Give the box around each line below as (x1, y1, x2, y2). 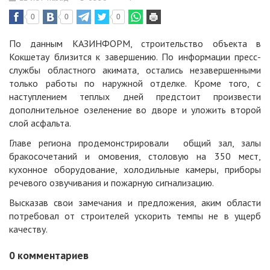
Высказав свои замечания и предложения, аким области (9, 196, 261, 209)
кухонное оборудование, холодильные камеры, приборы (9, 163, 261, 176)
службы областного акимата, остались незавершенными (9, 64, 261, 77)
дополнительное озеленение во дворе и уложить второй (9, 104, 261, 116)
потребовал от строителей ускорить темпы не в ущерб (9, 210, 261, 222)
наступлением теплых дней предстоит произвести (9, 90, 261, 103)
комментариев (15, 248, 89, 263)
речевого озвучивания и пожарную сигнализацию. (9, 177, 214, 189)
